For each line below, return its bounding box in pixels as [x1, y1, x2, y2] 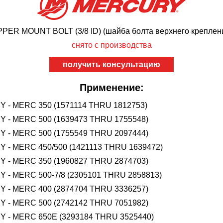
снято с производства [71, 41, 152, 49]
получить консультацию [63, 60, 160, 69]
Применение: [79, 82, 144, 93]
